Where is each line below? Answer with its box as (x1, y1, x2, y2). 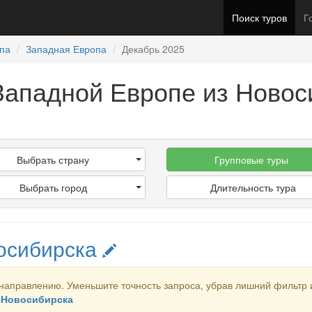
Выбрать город (19, 180, 87, 194)
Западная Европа (26, 42, 107, 56)
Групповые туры (214, 153, 288, 166)
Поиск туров (232, 10, 287, 24)
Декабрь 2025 (122, 42, 185, 56)
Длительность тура (210, 180, 297, 194)
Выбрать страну (17, 153, 90, 166)
